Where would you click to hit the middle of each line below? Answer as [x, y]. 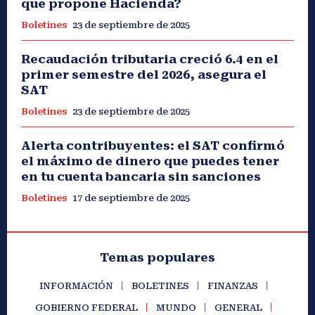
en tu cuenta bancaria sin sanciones [141, 177]
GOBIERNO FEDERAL [86, 308]
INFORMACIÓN [76, 286]
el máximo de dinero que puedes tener [150, 161]
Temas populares [157, 258]
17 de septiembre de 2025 [131, 198]
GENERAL [238, 308]
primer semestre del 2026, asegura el [144, 75]
